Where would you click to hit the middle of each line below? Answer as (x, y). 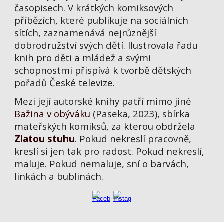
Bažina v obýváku (53, 114)
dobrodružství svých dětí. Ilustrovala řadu (106, 45)
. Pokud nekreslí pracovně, (133, 139)
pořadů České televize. (65, 83)
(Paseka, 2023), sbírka (140, 114)
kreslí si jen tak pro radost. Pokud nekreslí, (110, 151)
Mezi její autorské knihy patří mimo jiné (103, 101)
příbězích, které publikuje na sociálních (102, 20)
